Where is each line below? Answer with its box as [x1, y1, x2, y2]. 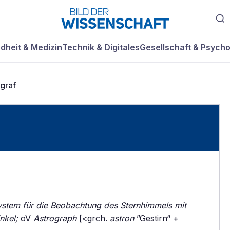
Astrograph [33, 213, 76, 223]
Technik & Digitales [62, 42, 140, 52]
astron [110, 213, 134, 223]
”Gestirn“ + [134, 213, 179, 223]
